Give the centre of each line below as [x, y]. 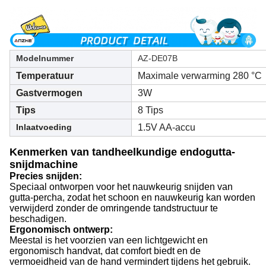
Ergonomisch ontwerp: [61, 230]
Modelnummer [45, 58]
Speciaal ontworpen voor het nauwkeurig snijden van [121, 187]
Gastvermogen [49, 93]
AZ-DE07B [158, 58]
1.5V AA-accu [167, 128]
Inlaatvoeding [44, 127]
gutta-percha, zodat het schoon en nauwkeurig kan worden [132, 198]
